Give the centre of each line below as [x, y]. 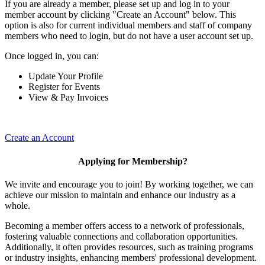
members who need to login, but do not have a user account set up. [129, 36]
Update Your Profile [66, 76]
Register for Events [64, 87]
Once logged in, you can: [52, 56]
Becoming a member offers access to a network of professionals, [125, 225]
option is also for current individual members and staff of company [128, 25]
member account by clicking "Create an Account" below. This [120, 15]
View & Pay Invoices [68, 98]
